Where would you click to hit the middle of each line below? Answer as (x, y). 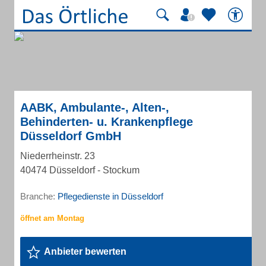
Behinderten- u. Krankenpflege (107, 122)
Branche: (39, 196)
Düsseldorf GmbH (71, 136)
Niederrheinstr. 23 (58, 156)
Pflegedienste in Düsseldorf (110, 196)
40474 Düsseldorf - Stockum (80, 170)
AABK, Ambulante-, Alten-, (95, 107)
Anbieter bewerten (85, 251)
